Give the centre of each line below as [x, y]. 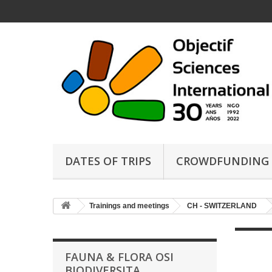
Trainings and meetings [129, 206]
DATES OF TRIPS [108, 161]
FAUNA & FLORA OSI [119, 257]
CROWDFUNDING [223, 161]
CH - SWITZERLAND [222, 206]
